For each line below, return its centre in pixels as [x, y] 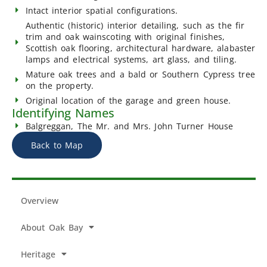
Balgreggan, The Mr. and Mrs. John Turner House [129, 126]
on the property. [60, 85]
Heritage [38, 254]
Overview [40, 200]
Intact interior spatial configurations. [102, 10]
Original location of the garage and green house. [128, 100]
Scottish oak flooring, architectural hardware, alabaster [140, 48]
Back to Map [57, 145]
